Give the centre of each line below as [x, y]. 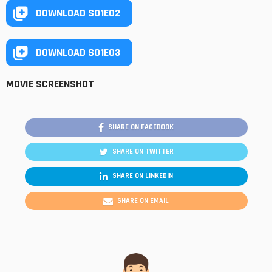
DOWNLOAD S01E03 [78, 52]
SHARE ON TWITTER [143, 152]
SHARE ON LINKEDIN [142, 176]
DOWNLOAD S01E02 [78, 13]
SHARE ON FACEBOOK [141, 127]
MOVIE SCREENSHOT [50, 84]
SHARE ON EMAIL [143, 200]
